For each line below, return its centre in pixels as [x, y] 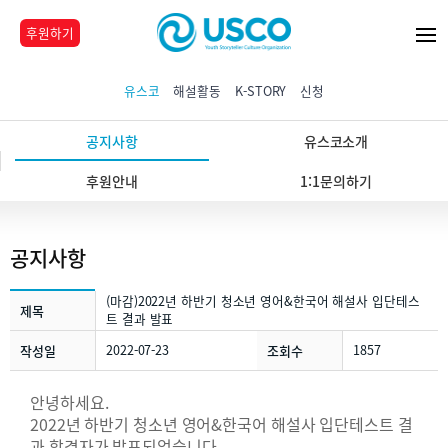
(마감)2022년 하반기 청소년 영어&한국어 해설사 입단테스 [263, 300]
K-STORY [261, 90]
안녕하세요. [71, 402]
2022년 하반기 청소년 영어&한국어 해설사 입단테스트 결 [221, 424]
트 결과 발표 [140, 318]
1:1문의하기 [336, 181]
